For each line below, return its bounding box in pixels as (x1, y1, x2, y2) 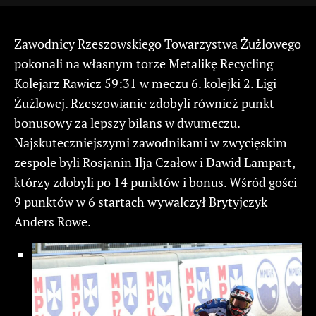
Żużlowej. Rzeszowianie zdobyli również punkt (14, 94, 274, 111)
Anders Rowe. (14, 212, 91, 230)
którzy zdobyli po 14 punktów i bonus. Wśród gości (14, 173, 297, 190)
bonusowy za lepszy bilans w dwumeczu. (14, 114, 240, 131)
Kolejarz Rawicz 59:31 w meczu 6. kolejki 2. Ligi (14, 74, 276, 92)
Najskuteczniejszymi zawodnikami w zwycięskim (14, 133, 287, 151)
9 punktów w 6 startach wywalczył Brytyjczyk (14, 193, 267, 210)
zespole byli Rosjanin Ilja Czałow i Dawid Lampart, (14, 153, 295, 171)
